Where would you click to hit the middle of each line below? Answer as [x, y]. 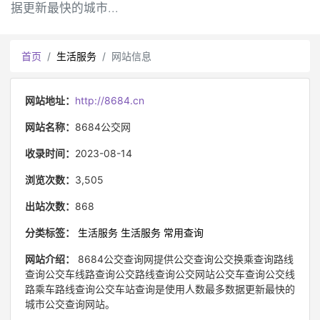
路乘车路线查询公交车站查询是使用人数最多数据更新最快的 [160, 289]
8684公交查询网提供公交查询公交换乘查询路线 [184, 259]
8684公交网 [103, 127]
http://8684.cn [110, 100]
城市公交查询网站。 [70, 304]
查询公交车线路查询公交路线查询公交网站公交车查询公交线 [160, 274]
